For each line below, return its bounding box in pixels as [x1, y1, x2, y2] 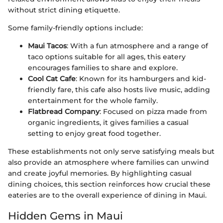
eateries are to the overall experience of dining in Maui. [8, 190, 207, 200]
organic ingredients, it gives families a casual [28, 117, 189, 127]
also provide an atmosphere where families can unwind [8, 157, 209, 167]
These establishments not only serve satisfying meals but [8, 146, 215, 156]
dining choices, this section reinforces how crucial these [8, 179, 211, 189]
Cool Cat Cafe [28, 74, 76, 83]
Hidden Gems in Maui [8, 209, 123, 222]
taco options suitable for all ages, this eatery [28, 52, 186, 61]
